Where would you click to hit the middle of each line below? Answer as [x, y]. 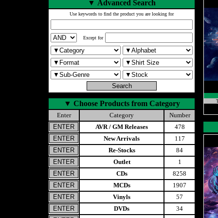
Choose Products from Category [127, 103]
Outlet [122, 162]
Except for [93, 38]
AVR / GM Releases [122, 127]
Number [180, 115]
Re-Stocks [122, 150]
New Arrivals [122, 138]
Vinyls [122, 197]
